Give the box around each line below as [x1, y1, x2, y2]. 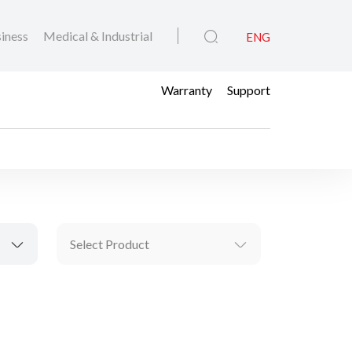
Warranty [161, 82, 212, 97]
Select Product [70, 236, 149, 252]
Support [227, 82, 270, 97]
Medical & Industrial [43, 28, 152, 44]
